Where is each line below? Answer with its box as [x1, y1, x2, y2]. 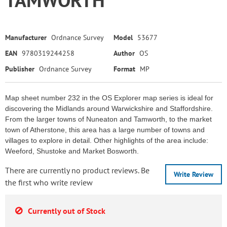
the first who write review [5, 177, 93, 187]
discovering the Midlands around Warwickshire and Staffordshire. [5, 104, 213, 112]
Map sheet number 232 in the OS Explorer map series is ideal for [5, 94, 213, 102]
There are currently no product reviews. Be [5, 165, 149, 175]
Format [113, 64, 135, 73]
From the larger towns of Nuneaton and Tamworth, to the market [5, 115, 212, 123]
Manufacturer [5, 33, 47, 42]
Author [113, 49, 135, 58]
